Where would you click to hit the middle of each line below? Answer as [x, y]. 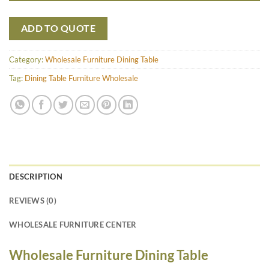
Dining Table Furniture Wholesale [81, 78]
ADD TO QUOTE [58, 29]
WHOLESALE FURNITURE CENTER [73, 224]
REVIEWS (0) [33, 200]
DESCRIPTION [36, 176]
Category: [27, 59]
